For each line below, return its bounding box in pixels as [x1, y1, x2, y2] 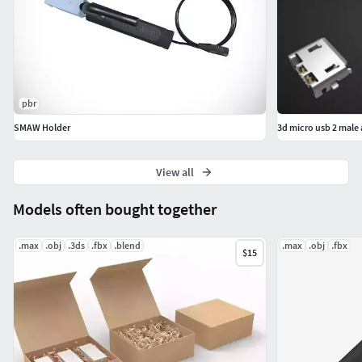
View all [155, 164, 194, 179]
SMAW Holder [14, 120, 70, 133]
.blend [114, 238, 141, 251]
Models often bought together [13, 198, 217, 219]
